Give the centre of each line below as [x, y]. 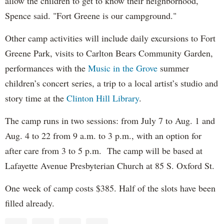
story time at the [36, 98]
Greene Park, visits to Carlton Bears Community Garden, [109, 53]
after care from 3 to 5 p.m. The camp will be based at [104, 150]
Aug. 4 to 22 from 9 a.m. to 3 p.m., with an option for [103, 135]
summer [173, 68]
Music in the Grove [123, 68]
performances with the [46, 68]
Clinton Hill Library [103, 98]
